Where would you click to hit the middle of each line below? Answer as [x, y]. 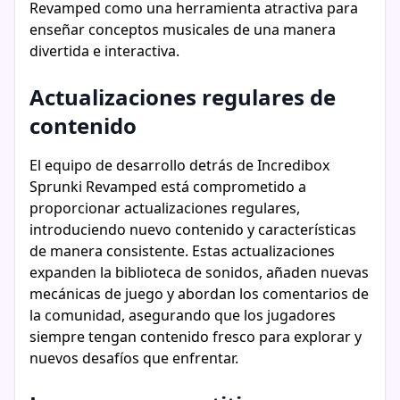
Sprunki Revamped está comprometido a [168, 187]
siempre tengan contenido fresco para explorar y [196, 337]
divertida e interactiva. [104, 51]
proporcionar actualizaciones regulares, [165, 208]
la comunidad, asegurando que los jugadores [183, 315]
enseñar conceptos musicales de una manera [183, 29]
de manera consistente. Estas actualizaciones [182, 251]
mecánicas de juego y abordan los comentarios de [199, 294]
